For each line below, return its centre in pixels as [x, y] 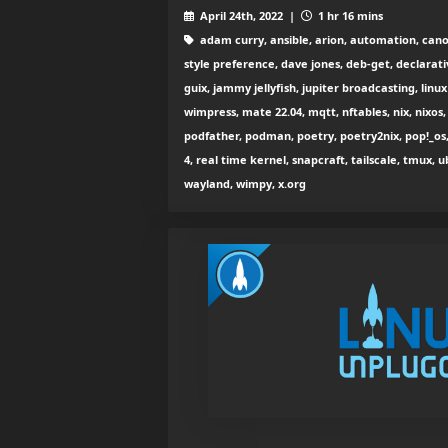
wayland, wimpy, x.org [245, 184]
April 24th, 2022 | [248, 16]
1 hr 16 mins [348, 16]
